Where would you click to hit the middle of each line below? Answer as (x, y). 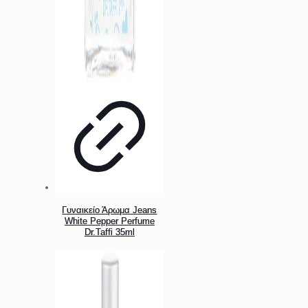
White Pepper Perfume (109, 221)
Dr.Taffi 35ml (109, 232)
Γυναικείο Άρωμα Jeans (110, 210)
